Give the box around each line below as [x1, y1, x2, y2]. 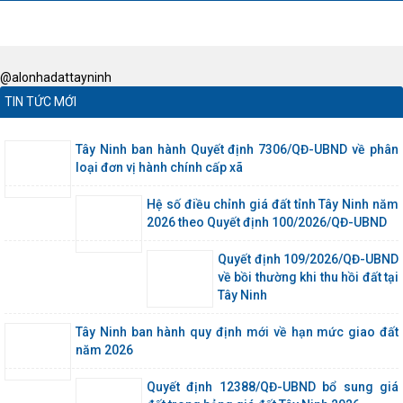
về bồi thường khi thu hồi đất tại [218, 270, 399, 285]
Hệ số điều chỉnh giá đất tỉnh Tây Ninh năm [147, 197, 399, 212]
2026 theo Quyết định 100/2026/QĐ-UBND [147, 215, 387, 230]
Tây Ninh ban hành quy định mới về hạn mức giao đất [76, 325, 399, 340]
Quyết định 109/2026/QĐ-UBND [218, 252, 399, 267]
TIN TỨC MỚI [4, 94, 76, 110]
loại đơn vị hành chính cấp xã [76, 160, 243, 175]
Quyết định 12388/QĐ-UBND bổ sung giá [147, 380, 399, 395]
